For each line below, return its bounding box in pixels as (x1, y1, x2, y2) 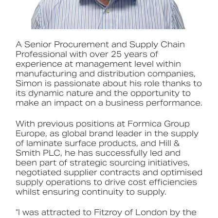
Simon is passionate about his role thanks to (16, 78, 202, 89)
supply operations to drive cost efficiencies (16, 177, 197, 187)
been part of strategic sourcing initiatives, (16, 157, 190, 168)
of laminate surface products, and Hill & (16, 138, 180, 148)
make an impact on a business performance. (16, 98, 202, 109)
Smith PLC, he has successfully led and (16, 147, 181, 158)
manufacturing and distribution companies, (16, 69, 196, 79)
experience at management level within (16, 59, 181, 70)
